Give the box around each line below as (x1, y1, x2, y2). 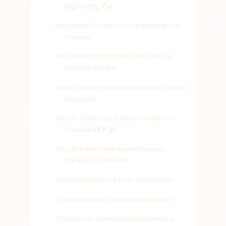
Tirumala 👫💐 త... (64, 125, 119, 135)
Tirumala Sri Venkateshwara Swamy (56, 213, 175, 223)
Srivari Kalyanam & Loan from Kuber (56, 175, 174, 185)
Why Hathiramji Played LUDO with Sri (56, 51, 173, 62)
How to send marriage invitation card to (56, 82, 186, 92)
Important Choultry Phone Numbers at (56, 21, 180, 31)
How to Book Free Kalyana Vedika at (56, 113, 175, 123)
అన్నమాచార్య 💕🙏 (64, 1, 114, 11)
